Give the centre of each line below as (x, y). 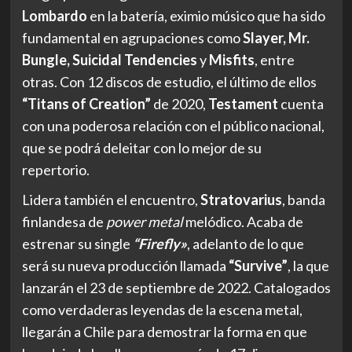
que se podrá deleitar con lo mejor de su (141, 147)
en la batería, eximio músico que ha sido (206, 15)
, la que (308, 265)
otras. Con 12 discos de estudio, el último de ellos (169, 81)
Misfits (231, 59)
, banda (303, 199)
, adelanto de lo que (245, 243)
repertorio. (55, 169)
